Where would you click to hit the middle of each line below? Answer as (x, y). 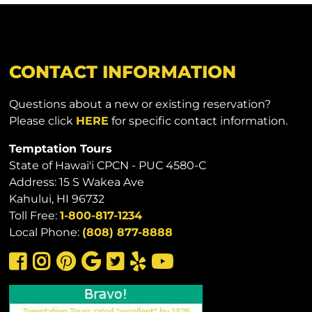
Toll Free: (35, 216)
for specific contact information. (198, 121)
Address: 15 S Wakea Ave (77, 182)
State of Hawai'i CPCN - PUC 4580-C (108, 166)
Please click (43, 121)
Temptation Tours (61, 149)
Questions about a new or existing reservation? (140, 104)
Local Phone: (46, 233)
